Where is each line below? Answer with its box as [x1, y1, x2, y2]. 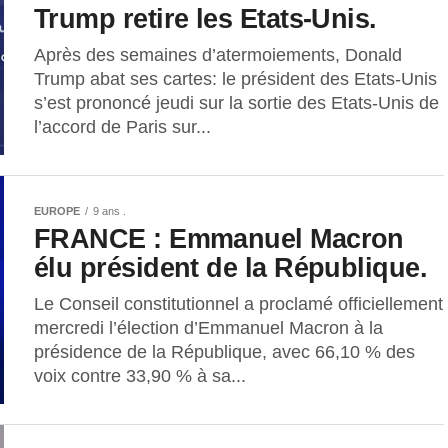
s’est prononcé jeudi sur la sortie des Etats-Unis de [34, 92, 439, 113]
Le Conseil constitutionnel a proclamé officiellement [34, 293, 443, 314]
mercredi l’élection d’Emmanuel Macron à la [34, 317, 383, 338]
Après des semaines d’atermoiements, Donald [34, 44, 402, 65]
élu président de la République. [34, 251, 428, 283]
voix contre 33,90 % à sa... [34, 365, 246, 386]
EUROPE [34, 204, 80, 217]
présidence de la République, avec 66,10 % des [34, 341, 415, 362]
